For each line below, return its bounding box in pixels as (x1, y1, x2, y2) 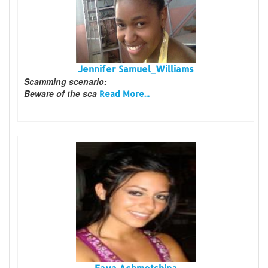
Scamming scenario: (24, 75, 107, 87)
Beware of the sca (24, 87, 99, 99)
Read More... (99, 88, 150, 99)
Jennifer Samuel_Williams (78, 63, 194, 75)
